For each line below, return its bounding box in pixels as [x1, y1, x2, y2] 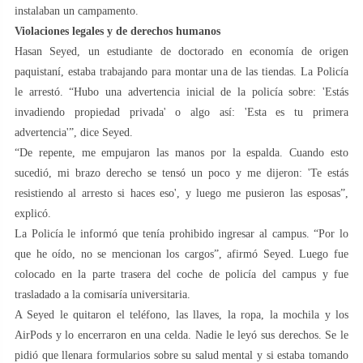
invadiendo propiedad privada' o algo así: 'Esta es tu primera [15, 105, 348, 118]
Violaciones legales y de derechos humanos [15, 24, 220, 37]
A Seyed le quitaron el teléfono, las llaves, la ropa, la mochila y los [15, 308, 348, 321]
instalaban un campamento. [15, 4, 139, 17]
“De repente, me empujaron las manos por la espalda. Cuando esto [15, 146, 348, 159]
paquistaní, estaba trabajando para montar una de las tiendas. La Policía [15, 65, 348, 78]
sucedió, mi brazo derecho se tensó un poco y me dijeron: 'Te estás [15, 166, 348, 179]
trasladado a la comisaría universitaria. [15, 288, 190, 301]
